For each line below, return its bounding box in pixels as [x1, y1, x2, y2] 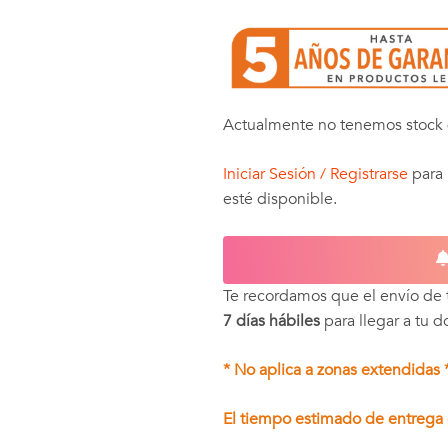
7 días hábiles [222, 310, 320, 333]
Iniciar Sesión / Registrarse [222, 163, 408, 186]
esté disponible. [222, 188, 337, 211]
